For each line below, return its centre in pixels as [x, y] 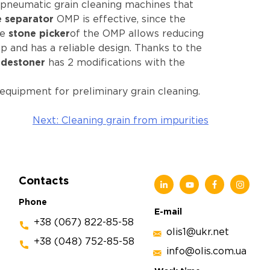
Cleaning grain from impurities [135, 121]
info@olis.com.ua [207, 252]
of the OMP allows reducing [137, 34]
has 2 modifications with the [115, 63]
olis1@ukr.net [198, 233]
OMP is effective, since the [121, 20]
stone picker [39, 34]
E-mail [168, 212]
